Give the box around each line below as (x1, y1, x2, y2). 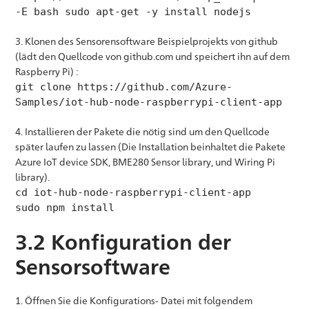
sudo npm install (15, 201, 115, 214)
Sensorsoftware (15, 255, 171, 279)
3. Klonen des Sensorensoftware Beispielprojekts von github (15, 35, 279, 47)
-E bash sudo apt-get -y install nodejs (15, 6, 252, 18)
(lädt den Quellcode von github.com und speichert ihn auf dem (15, 50, 290, 62)
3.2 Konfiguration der (15, 230, 232, 255)
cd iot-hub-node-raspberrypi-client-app (15, 186, 252, 199)
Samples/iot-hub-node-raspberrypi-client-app (15, 96, 283, 108)
